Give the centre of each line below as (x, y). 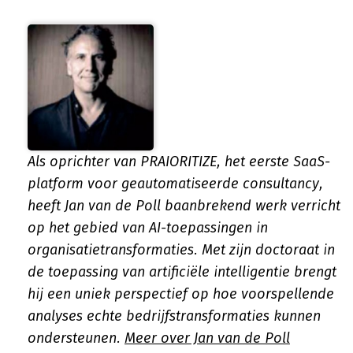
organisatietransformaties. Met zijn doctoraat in (181, 250)
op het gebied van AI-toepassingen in (148, 228)
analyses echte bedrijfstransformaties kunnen (174, 316)
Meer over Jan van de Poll (207, 338)
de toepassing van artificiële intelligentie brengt (182, 272)
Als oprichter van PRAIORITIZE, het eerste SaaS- (179, 162)
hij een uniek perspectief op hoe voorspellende (181, 294)
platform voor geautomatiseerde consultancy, (175, 184)
